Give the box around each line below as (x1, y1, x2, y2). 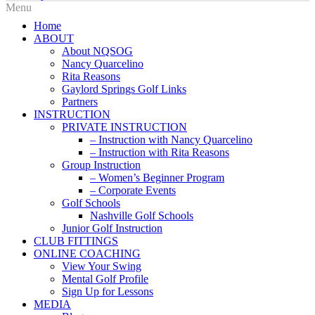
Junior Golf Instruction (62, 222, 162, 235)
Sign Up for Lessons (62, 285, 153, 298)
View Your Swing (62, 260, 141, 273)
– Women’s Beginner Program (90, 172, 224, 184)
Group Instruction (62, 159, 141, 172)
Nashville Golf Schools (90, 210, 193, 222)
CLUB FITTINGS (34, 235, 118, 247)
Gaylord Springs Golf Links (62, 83, 186, 96)
